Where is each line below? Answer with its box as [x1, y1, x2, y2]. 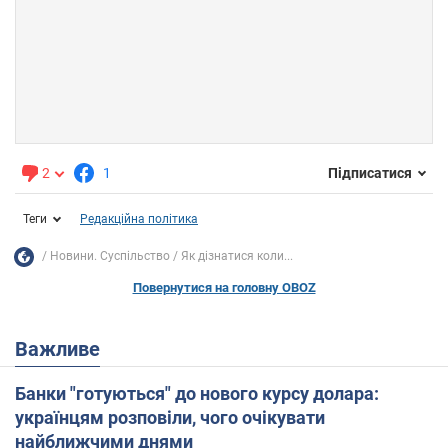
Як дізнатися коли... [181, 249, 293, 264]
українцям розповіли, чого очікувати [15, 406, 325, 428]
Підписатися [328, 165, 412, 182]
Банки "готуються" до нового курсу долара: [15, 382, 379, 404]
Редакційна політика [80, 211, 198, 226]
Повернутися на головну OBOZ [132, 279, 316, 295]
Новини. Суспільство [50, 249, 170, 264]
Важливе [28, 336, 100, 361]
